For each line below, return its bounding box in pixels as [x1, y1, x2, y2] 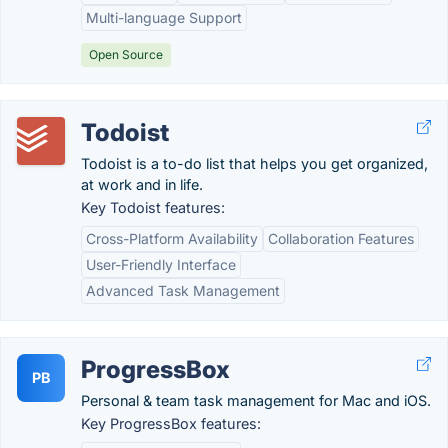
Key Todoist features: [81, 199, 225, 216]
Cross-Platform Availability [86, 230, 258, 247]
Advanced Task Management [86, 282, 280, 299]
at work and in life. [81, 176, 203, 193]
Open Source [89, 47, 163, 62]
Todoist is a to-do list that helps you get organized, [81, 155, 428, 172]
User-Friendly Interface [86, 256, 236, 273]
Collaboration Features [268, 230, 414, 247]
